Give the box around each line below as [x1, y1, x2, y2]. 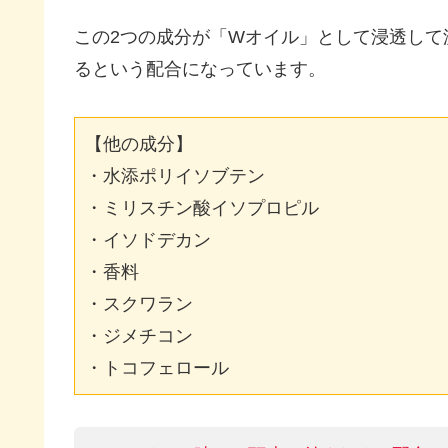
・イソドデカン [85, 229, 211, 251]
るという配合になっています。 [74, 58, 326, 79]
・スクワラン [85, 293, 193, 315]
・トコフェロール [85, 357, 229, 379]
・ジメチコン [85, 325, 193, 347]
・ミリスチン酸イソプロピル [85, 197, 319, 219]
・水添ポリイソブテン [85, 165, 265, 187]
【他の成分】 [85, 133, 193, 155]
